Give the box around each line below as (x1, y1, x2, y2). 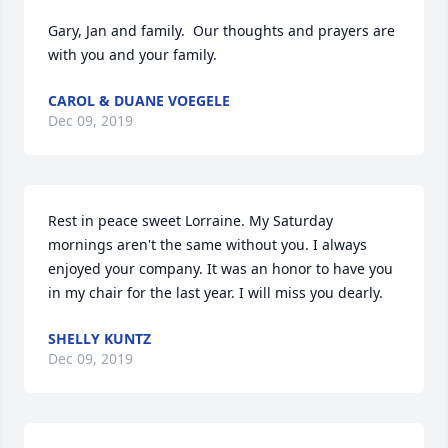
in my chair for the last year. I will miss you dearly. (48, 283, 383, 302)
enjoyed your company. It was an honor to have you (48, 259, 393, 278)
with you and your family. (48, 45, 217, 64)
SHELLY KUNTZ (48, 329, 151, 348)
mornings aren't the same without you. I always (48, 235, 367, 254)
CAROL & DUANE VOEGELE (48, 91, 230, 110)
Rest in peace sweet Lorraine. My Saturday (48, 211, 333, 230)
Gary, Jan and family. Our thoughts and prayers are (48, 21, 395, 40)
